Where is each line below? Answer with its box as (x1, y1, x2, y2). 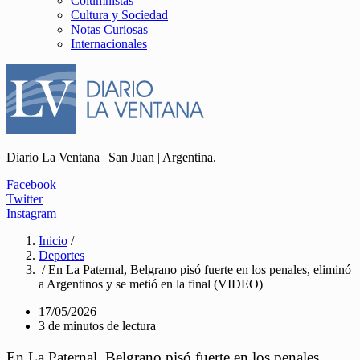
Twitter (6, 192, 43, 206)
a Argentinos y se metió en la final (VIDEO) (39, 277, 263, 291)
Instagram (6, 207, 56, 220)
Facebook (6, 178, 56, 191)
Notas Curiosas (71, 22, 148, 36)
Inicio (39, 234, 67, 247)
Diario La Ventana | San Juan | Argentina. (6, 150, 216, 164)
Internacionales (71, 37, 147, 51)
